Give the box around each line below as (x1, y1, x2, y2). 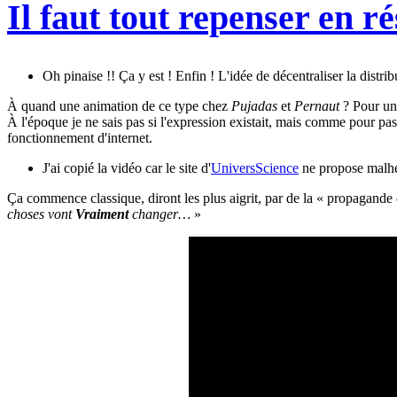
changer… (128, 206, 191, 222)
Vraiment (75, 206, 128, 222)
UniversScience (211, 160, 299, 175)
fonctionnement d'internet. (7, 129, 152, 145)
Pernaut (294, 97, 339, 113)
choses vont (7, 206, 75, 222)
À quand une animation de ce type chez (7, 97, 231, 113)
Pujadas (231, 97, 277, 113)
